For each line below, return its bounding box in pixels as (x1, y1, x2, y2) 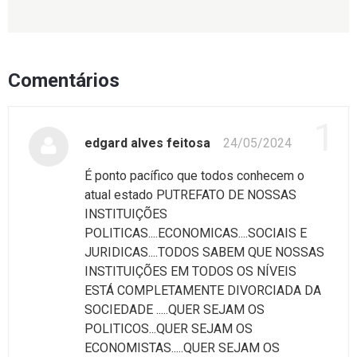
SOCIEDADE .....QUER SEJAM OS (84, 301, 265, 317)
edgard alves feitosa (84, 135, 210, 151)
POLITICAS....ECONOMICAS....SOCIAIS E (84, 225, 307, 241)
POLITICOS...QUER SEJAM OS (84, 320, 253, 336)
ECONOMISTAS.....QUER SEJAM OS (84, 339, 280, 355)
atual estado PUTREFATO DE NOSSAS (84, 186, 296, 202)
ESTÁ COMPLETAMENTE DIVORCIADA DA (84, 282, 321, 298)
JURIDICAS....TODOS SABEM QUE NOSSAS (84, 244, 324, 260)
